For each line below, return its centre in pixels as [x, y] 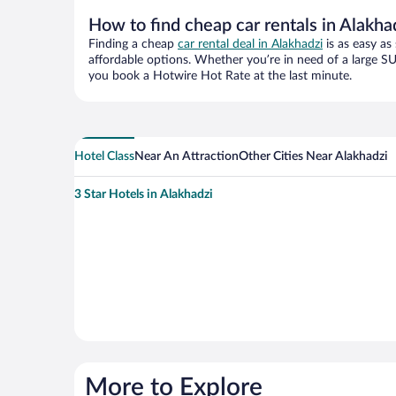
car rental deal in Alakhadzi [250, 44]
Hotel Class [104, 156]
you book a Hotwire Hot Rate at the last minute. [220, 76]
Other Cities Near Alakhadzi [313, 156]
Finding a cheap [133, 44]
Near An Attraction [187, 156]
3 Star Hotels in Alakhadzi [144, 194]
